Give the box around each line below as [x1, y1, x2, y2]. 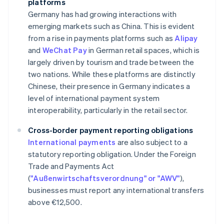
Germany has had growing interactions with [28, 9, 177, 19]
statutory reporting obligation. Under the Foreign [28, 149, 196, 159]
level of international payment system [28, 93, 160, 103]
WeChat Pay [42, 45, 87, 55]
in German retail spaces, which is [86, 45, 200, 55]
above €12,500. [28, 197, 82, 207]
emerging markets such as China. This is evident [28, 21, 195, 31]
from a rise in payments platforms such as [28, 33, 175, 43]
